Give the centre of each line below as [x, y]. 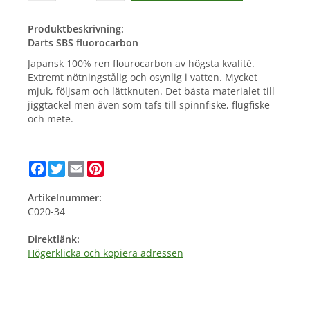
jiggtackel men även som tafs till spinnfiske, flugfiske [149, 105]
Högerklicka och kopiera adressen [106, 253]
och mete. [51, 119]
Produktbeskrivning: [76, 29]
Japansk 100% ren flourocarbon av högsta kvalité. [141, 64]
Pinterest [125, 166]
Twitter [81, 166]
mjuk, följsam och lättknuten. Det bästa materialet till [151, 91]
